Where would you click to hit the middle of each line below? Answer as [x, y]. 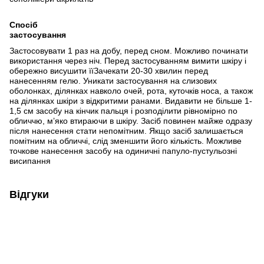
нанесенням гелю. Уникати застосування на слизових [113, 80]
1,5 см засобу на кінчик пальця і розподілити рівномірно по [123, 110]
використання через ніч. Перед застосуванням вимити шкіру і [128, 60]
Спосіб [24, 24]
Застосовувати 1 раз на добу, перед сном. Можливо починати [129, 50]
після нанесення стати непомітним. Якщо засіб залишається [126, 131]
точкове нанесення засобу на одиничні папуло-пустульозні [123, 151]
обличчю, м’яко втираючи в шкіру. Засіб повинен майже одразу [131, 121]
